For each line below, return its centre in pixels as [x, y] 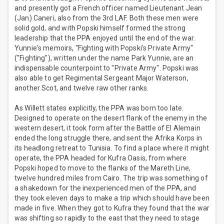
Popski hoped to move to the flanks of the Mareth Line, [103, 168]
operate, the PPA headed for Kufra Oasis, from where [101, 158]
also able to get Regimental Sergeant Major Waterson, [101, 78]
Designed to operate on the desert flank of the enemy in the [111, 118]
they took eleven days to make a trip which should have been [112, 198]
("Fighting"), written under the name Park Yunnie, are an [104, 58]
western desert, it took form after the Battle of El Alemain [107, 128]
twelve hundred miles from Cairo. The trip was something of [111, 178]
